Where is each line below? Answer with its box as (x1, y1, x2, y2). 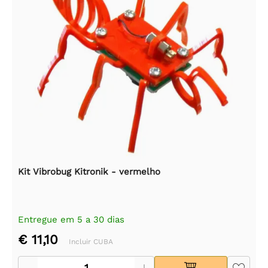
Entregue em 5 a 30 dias (18, 214, 124, 226)
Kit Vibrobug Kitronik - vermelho (18, 166, 160, 178)
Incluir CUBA (69, 237, 113, 246)
